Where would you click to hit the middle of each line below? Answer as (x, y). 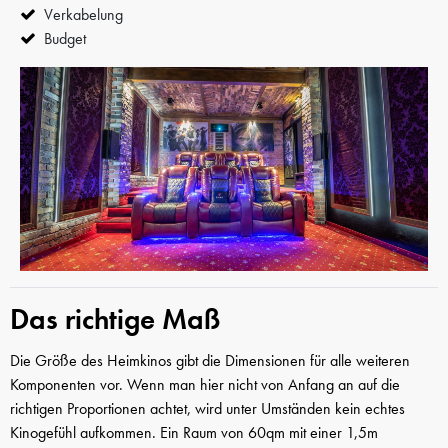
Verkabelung (83, 14)
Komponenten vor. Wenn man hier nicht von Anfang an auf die (205, 385)
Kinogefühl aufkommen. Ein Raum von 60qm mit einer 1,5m (194, 433)
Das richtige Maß (115, 319)
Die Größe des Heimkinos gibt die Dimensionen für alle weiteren (210, 361)
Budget (65, 38)
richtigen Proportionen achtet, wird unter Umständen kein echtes (207, 409)
